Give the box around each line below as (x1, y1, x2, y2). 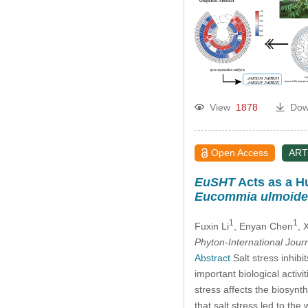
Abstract (194, 252, 230, 263)
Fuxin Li (194, 220, 229, 232)
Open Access (211, 147, 269, 159)
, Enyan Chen (233, 220, 293, 232)
